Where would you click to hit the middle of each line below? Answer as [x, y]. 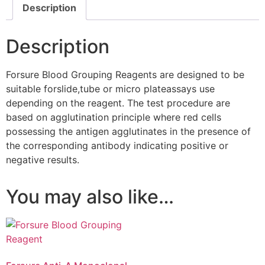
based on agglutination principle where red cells [114, 117]
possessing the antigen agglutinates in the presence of [128, 131]
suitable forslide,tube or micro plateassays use [110, 88]
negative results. [43, 159]
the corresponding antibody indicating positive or [117, 145]
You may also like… [90, 196]
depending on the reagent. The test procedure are [118, 103]
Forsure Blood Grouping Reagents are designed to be [125, 74]
